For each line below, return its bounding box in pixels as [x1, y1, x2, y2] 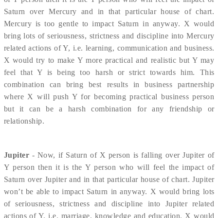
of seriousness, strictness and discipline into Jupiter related [3, 200, 215, 208]
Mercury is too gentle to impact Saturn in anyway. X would [3, 19, 215, 28]
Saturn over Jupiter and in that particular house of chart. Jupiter [3, 175, 215, 183]
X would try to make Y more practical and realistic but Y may [3, 56, 215, 64]
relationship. [3, 117, 44, 125]
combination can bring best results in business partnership [3, 80, 215, 89]
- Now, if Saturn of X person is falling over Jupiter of [32, 151, 215, 159]
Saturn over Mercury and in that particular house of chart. [3, 7, 215, 16]
